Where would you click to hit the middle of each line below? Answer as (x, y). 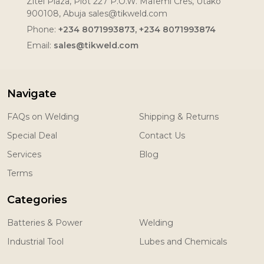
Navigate (32, 94)
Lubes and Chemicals (183, 242)
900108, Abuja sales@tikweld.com (97, 14)
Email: (40, 45)
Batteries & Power (45, 223)
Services (24, 154)
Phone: (42, 29)
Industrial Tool (35, 242)
